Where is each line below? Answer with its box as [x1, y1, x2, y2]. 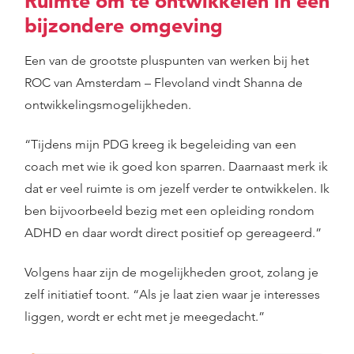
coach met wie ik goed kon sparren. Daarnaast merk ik [24, 159, 328, 174]
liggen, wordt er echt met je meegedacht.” [24, 309, 265, 324]
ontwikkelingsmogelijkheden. [24, 97, 191, 112]
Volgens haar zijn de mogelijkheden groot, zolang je [24, 265, 318, 280]
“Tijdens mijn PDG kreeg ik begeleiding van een [24, 137, 296, 152]
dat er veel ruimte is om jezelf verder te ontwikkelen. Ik [24, 181, 330, 196]
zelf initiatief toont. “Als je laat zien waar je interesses [24, 287, 320, 302]
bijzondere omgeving [24, 13, 223, 37]
